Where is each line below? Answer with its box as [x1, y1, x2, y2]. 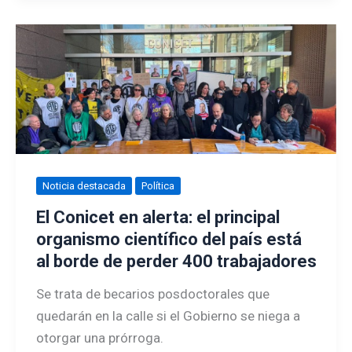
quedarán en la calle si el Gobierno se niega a [35, 307, 300, 324]
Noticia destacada [42, 180, 126, 192]
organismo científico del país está [35, 229, 302, 249]
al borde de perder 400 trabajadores [35, 251, 317, 271]
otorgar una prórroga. [35, 329, 163, 346]
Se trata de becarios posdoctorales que [35, 285, 269, 302]
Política [141, 180, 174, 192]
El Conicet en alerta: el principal [35, 207, 280, 227]
